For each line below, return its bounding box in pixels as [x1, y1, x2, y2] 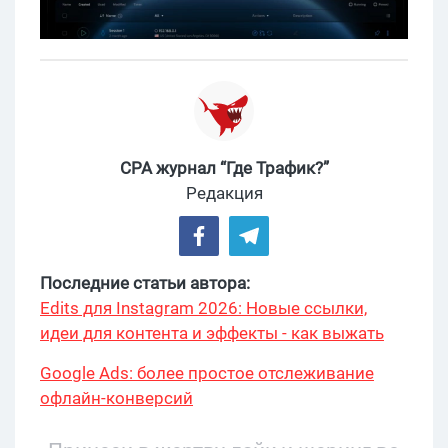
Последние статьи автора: [40, 273, 250, 294]
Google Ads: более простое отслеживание [40, 363, 374, 384]
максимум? [40, 348, 132, 369]
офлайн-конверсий [40, 388, 193, 409]
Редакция [185, 183, 263, 204]
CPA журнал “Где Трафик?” [119, 158, 329, 179]
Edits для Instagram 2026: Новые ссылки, [40, 298, 367, 319]
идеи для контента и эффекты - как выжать [40, 323, 384, 344]
